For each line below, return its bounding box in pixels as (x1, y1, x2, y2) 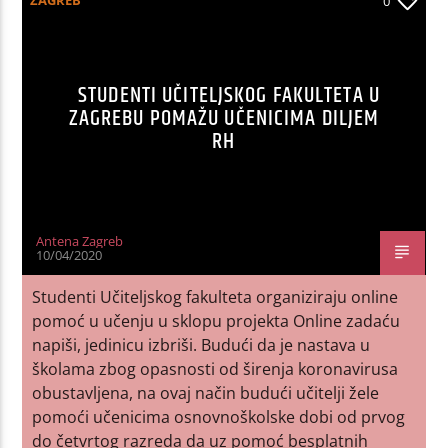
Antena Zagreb (36, 231, 124, 250)
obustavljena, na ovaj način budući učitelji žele (32, 381, 380, 404)
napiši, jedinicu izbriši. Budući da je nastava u (32, 333, 371, 356)
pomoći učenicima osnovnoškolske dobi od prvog (32, 405, 406, 428)
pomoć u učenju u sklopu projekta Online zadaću (32, 309, 401, 332)
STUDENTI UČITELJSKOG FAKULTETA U (78, 77, 380, 113)
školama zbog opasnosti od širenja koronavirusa (32, 357, 399, 380)
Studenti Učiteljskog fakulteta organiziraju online (32, 285, 399, 308)
